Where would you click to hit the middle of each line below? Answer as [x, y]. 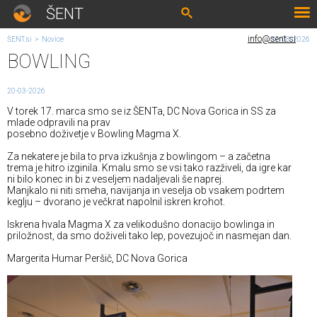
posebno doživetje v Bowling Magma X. [94, 134]
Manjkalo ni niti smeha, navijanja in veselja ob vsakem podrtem [146, 190]
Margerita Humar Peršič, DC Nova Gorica [97, 258]
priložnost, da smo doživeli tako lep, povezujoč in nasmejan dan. [149, 236]
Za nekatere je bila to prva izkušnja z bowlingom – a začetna [139, 156]
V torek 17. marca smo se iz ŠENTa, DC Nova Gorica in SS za [142, 111]
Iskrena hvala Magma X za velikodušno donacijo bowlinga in [141, 224]
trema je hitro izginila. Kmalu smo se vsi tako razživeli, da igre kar [149, 168]
